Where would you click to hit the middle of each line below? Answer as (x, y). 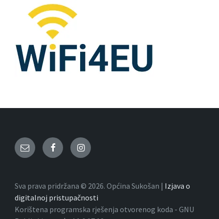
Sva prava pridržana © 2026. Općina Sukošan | (90, 186)
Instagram (101, 147)
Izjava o (177, 186)
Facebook (72, 147)
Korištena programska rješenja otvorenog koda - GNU (104, 209)
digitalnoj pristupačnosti (56, 198)
